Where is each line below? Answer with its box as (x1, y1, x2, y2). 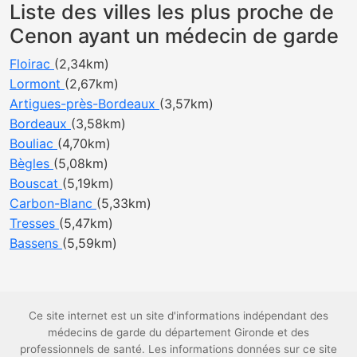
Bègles (10, 155, 53, 171)
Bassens (10, 235, 62, 251)
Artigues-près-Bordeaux (10, 96, 159, 112)
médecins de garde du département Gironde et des (48, 326, 309, 339)
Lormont (10, 76, 65, 92)
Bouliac (10, 135, 57, 151)
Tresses (10, 215, 59, 231)
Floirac (10, 56, 54, 72)
